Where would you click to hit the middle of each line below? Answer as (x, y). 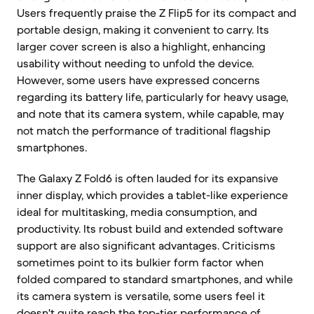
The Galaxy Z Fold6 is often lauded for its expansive (148, 178)
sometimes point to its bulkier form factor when (140, 262)
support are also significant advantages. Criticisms (146, 245)
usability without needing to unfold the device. (135, 63)
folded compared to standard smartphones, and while (155, 279)
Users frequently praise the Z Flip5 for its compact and (157, 13)
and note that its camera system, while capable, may (150, 114)
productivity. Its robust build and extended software (150, 228)
